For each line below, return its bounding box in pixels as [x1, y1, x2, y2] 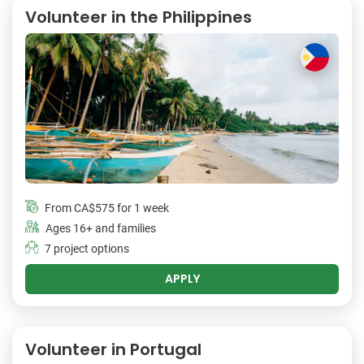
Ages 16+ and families [45, 221, 156, 236]
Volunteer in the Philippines [25, 5, 252, 28]
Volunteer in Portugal [25, 337, 201, 361]
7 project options [45, 241, 129, 256]
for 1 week [115, 201, 169, 215]
